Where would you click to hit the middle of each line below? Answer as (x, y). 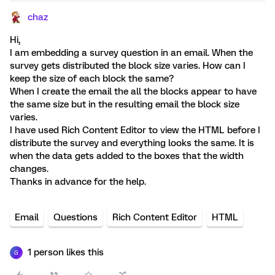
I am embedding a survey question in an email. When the (131, 53)
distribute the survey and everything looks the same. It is (132, 143)
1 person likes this (66, 252)
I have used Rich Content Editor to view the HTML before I (135, 130)
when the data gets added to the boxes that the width (127, 156)
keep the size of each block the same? (92, 79)
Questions (76, 217)
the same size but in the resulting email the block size (125, 104)
